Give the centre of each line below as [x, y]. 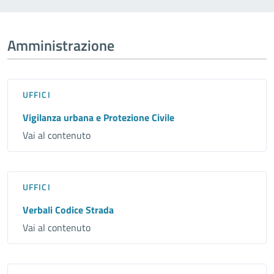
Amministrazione [61, 46]
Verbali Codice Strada [68, 210]
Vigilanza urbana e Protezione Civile [98, 118]
